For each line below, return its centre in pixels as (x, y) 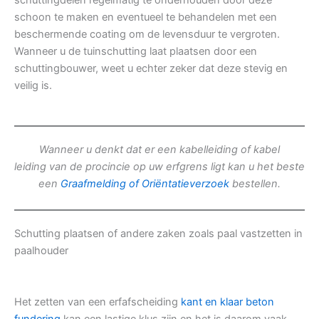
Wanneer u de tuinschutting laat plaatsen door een (136, 52)
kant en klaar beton (228, 302)
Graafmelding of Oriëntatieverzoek (145, 184)
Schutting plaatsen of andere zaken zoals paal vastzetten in (158, 233)
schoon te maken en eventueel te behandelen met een (146, 17)
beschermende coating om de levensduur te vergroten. (147, 35)
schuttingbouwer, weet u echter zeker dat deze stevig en (151, 69)
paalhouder (41, 250)
